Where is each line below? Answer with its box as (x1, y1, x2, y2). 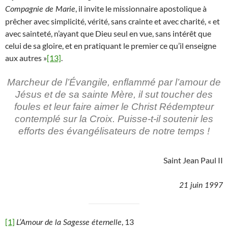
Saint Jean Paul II (163, 155, 223, 165)
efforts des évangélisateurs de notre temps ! (18, 126, 210, 137)
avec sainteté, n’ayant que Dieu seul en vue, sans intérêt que (5, 28, 211, 39)
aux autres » (5, 53, 47, 63)
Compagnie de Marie (5, 5, 75, 14)
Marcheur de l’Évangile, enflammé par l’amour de (7, 77, 221, 88)
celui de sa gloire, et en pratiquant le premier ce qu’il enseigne (5, 41, 216, 51)
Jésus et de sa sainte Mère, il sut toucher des (15, 89, 213, 100)
